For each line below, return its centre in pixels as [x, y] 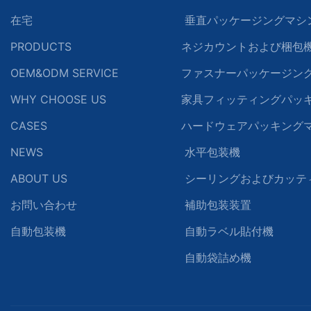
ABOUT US [39, 178]
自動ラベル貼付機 [227, 231]
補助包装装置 [216, 204]
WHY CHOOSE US [58, 99]
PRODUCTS [41, 46]
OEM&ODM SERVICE [65, 73]
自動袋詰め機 [216, 257]
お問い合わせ [44, 204]
